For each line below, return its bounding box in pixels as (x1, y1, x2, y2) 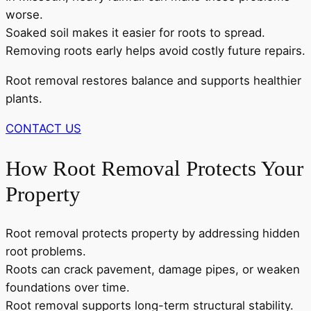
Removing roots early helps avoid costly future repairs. (6, 44, 305, 58)
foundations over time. (6, 280, 130, 295)
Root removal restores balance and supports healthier (6, 74, 301, 88)
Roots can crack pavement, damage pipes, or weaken (6, 262, 300, 277)
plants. (6, 92, 42, 106)
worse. (6, 8, 43, 22)
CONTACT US (6, 121, 81, 135)
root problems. (6, 244, 86, 259)
